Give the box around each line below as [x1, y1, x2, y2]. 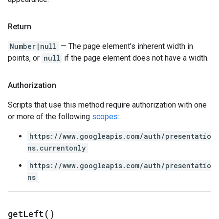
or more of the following [8, 112, 92, 121]
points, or [8, 53, 42, 63]
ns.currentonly [27, 143, 86, 153]
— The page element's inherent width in [59, 42, 193, 51]
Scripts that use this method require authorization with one [8, 100, 207, 109]
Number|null [10, 42, 57, 51]
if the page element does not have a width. [62, 53, 209, 63]
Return [8, 22, 31, 31]
